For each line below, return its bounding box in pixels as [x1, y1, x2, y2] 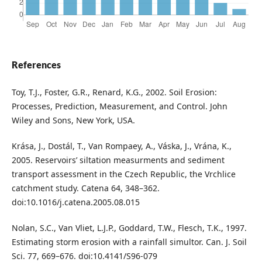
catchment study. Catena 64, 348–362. [11, 182, 160, 194]
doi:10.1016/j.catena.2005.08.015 [11, 196, 140, 208]
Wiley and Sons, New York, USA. [11, 114, 135, 126]
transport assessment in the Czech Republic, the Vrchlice [11, 168, 236, 180]
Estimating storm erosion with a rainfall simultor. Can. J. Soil [11, 236, 247, 248]
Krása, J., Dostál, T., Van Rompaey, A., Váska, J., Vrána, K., [11, 140, 232, 151]
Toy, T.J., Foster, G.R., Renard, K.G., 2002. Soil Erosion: [11, 86, 217, 98]
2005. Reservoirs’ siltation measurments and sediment [11, 154, 225, 166]
